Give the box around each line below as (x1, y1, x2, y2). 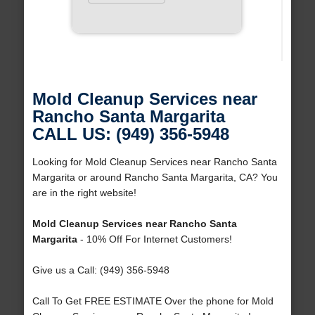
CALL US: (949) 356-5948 (32, 124, 229, 144)
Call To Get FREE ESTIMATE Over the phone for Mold (32, 295, 274, 307)
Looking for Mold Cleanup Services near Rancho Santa (32, 156, 277, 168)
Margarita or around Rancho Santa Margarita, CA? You (32, 172, 278, 184)
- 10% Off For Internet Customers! (77, 233, 232, 245)
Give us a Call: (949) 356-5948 (32, 264, 169, 276)
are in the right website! (32, 187, 136, 199)
